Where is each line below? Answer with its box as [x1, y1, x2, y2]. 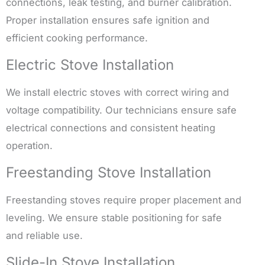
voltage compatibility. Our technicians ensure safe [6, 104, 237, 117]
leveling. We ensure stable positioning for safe [6, 212, 222, 224]
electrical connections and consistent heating [6, 122, 215, 134]
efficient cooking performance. [6, 32, 148, 44]
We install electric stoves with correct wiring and [6, 86, 229, 99]
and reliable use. [6, 230, 83, 242]
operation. [6, 140, 53, 152]
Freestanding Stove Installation [6, 164, 211, 182]
